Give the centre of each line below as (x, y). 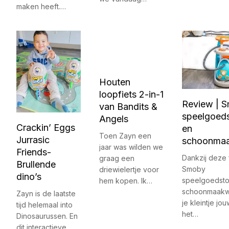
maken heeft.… (41, 7)
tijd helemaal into (44, 205)
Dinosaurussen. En (47, 216)
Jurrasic (33, 140)
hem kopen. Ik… (126, 181)
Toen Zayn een (125, 136)
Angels (114, 119)
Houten (115, 82)
